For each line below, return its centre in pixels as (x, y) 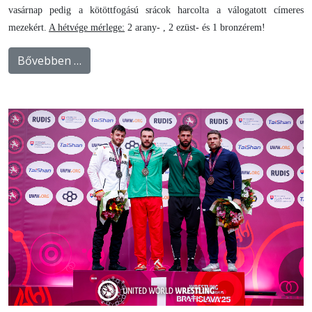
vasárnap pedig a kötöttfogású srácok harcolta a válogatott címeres (156, 10)
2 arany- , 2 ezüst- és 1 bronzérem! (195, 28)
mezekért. (29, 28)
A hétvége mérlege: (87, 28)
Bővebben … (49, 61)
